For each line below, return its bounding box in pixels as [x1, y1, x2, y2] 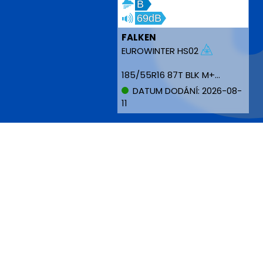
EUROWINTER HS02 [122, 45, 201, 58]
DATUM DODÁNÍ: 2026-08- [130, 85, 242, 97]
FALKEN [122, 31, 156, 43]
